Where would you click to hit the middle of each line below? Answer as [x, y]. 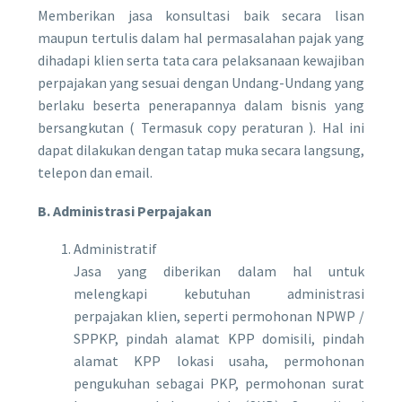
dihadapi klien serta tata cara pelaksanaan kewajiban [201, 61]
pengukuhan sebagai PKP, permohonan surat [219, 384]
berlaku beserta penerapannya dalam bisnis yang [201, 105]
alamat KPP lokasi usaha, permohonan [219, 361]
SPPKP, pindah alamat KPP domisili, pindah [219, 339]
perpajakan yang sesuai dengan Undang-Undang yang [201, 83]
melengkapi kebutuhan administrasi [219, 294]
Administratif [115, 249]
